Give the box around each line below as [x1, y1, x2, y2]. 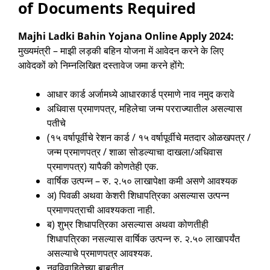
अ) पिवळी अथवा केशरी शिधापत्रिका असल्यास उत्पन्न [47, 189, 229, 202]
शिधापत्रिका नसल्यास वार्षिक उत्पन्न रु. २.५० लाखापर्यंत [47, 232, 240, 246]
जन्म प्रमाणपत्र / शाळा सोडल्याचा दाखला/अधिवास [47, 145, 222, 159]
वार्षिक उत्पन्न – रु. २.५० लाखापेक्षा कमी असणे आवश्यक [47, 174, 237, 188]
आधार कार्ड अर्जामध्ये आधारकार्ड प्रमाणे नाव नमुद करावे [47, 87, 234, 101]
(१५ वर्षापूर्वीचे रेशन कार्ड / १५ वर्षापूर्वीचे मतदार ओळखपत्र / [47, 131, 251, 145]
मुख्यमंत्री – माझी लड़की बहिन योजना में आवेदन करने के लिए [18, 44, 224, 58]
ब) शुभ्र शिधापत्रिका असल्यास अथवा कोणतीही [47, 218, 209, 231]
